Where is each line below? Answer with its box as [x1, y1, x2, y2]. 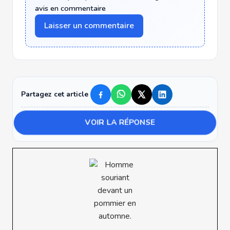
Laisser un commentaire [44, 20, 134, 31]
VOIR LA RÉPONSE [86, 117, 154, 127]
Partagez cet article [21, 89, 88, 99]
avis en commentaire [35, 3, 106, 13]
